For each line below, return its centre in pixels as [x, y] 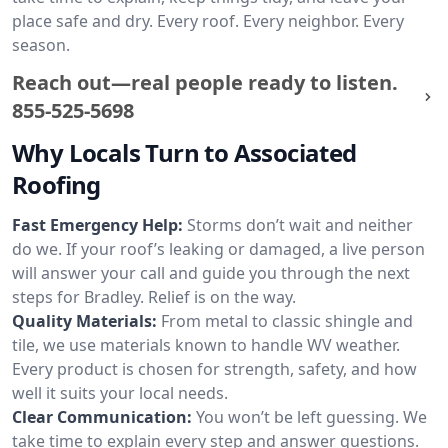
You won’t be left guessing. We [311, 417]
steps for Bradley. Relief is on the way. [154, 297]
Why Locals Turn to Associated [184, 152]
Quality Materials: [84, 321]
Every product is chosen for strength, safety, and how [214, 369]
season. [41, 45]
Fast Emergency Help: [97, 225]
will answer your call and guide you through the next [211, 273]
